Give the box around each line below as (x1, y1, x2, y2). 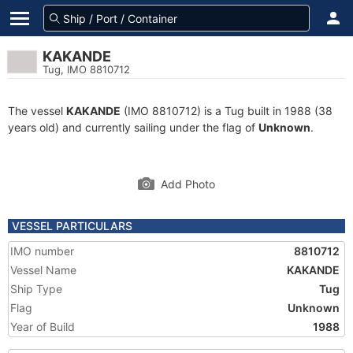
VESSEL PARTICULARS (12, 219, 132, 232)
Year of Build (10, 320, 75, 333)
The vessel (8, 104, 66, 117)
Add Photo (161, 177, 215, 191)
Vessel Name (10, 263, 76, 277)
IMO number (10, 244, 74, 258)
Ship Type (10, 282, 62, 295)
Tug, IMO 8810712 (43, 63, 130, 76)
